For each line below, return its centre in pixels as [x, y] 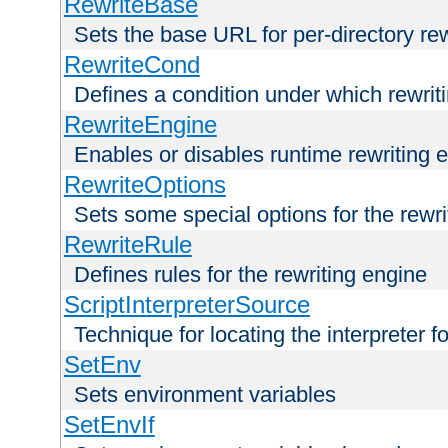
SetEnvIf [109, 425]
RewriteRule [127, 245]
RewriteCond [131, 65]
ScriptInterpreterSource [186, 305]
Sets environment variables [205, 395]
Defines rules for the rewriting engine [250, 275]
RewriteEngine [140, 125]
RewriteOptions [144, 185]
